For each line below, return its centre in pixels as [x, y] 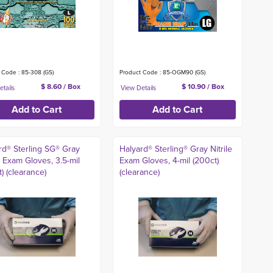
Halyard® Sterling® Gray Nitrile [175, 149]
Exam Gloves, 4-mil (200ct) [169, 161]
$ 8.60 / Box [60, 87]
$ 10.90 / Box [203, 87]
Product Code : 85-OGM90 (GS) [162, 72]
